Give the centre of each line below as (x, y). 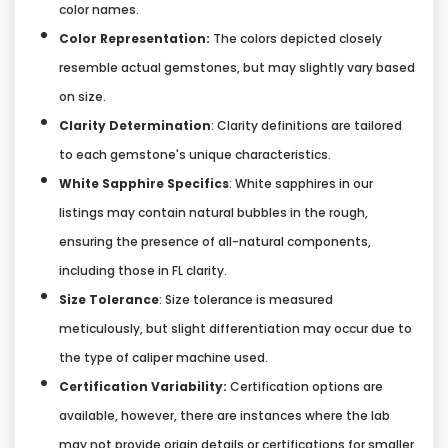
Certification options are (305, 386)
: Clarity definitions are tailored (306, 125)
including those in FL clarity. (143, 270)
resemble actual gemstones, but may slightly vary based (237, 67)
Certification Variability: (143, 386)
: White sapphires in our (301, 183)
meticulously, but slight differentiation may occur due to (235, 328)
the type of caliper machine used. (163, 357)
